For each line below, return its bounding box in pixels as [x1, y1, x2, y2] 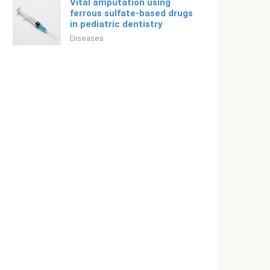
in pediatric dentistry [70, 19, 163, 30]
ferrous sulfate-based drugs [70, 8, 193, 19]
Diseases [70, 33, 104, 43]
